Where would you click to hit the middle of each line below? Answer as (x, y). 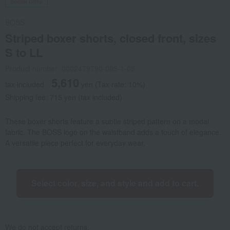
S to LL (24, 53)
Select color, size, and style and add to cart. (115, 183)
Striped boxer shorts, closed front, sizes (111, 38)
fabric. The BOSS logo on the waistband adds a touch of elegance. (113, 132)
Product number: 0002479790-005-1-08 (70, 69)
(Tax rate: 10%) (120, 84)
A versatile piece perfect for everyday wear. (75, 143)
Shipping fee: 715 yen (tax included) (64, 97)
